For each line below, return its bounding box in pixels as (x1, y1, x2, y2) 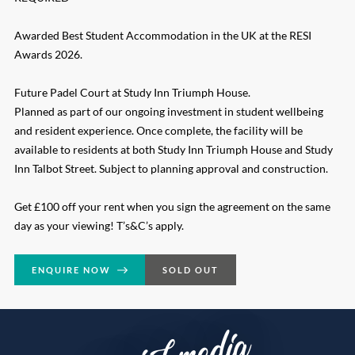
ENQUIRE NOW (32, 265, 112, 276)
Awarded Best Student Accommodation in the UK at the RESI (14, 29, 311, 43)
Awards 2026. (14, 48, 82, 62)
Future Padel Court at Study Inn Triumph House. (14, 86, 250, 100)
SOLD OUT (162, 265, 219, 276)
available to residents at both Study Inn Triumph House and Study (14, 143, 333, 157)
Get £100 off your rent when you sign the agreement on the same (14, 200, 330, 214)
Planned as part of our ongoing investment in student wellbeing (14, 105, 323, 119)
